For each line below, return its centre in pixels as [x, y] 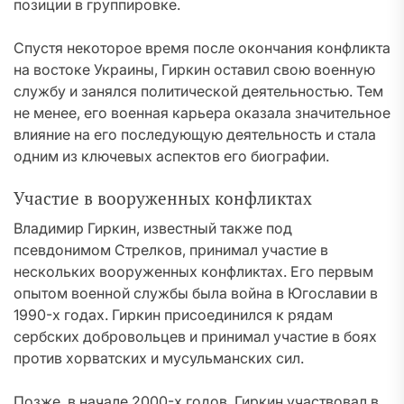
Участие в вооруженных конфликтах [163, 198]
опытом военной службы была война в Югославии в [196, 293]
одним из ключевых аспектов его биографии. [171, 156]
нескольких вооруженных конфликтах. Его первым [193, 271]
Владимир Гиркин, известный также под [153, 228]
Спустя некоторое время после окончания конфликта [202, 48]
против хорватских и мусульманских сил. [159, 358]
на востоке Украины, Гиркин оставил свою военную [194, 69]
